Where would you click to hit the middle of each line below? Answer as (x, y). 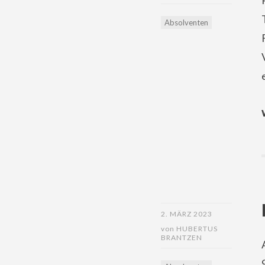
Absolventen (186, 22)
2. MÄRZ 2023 (186, 214)
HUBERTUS (197, 229)
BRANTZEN (181, 237)
